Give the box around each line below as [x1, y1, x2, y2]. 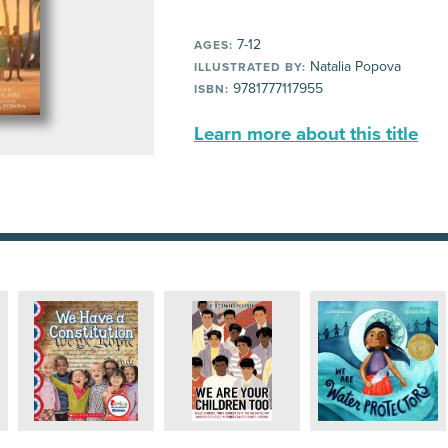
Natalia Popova [306, 58, 401, 75]
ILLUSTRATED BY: [194, 60, 306, 74]
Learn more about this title [194, 123, 418, 145]
